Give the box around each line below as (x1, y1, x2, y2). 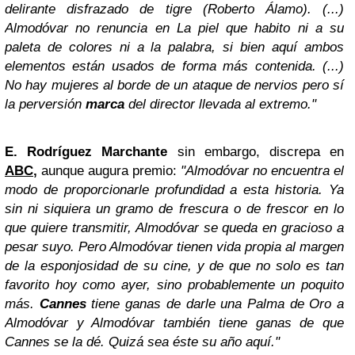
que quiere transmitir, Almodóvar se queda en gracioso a (5, 220, 344, 235)
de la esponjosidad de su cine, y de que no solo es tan (5, 258, 344, 273)
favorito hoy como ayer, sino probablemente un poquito (5, 277, 344, 292)
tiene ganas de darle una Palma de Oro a (86, 296, 345, 311)
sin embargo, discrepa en (167, 144, 345, 159)
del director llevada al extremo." (124, 97, 316, 112)
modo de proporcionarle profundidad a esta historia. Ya (5, 182, 344, 197)
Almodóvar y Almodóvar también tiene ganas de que (5, 315, 344, 330)
